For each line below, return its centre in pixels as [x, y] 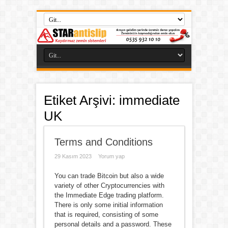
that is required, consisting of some [106, 215]
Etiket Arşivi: [81, 101]
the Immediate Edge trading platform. [109, 195]
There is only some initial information [108, 205]
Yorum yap [111, 156]
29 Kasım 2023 [73, 156]
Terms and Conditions [103, 142]
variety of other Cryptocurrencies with [109, 186]
